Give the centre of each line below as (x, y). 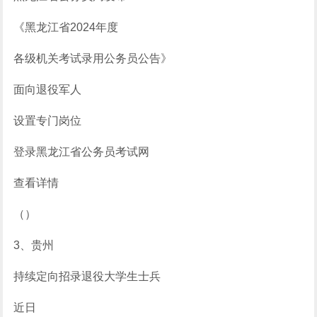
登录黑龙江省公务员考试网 (82, 152)
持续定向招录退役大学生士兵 (87, 276)
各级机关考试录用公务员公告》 (93, 58)
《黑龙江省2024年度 (66, 27)
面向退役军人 (48, 90)
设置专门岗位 (48, 121)
